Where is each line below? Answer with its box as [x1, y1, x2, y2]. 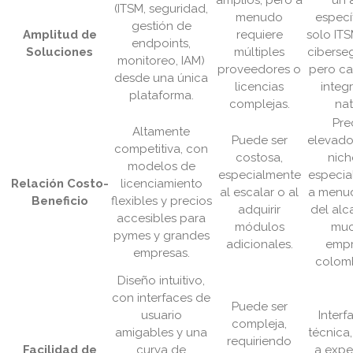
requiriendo [227, 334, 292, 349]
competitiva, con [114, 142, 208, 157]
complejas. [229, 97, 290, 112]
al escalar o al [220, 185, 299, 200]
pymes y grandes [113, 229, 210, 243]
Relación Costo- [10, 176, 109, 191]
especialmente [217, 168, 301, 183]
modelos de [127, 159, 195, 174]
